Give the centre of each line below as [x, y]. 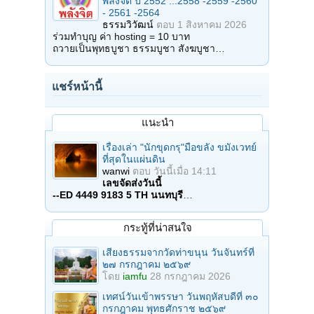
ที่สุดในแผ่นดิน [134, 159]
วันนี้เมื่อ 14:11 [185, 171]
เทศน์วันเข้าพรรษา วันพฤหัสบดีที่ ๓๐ [180, 297]
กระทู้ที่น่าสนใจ [157, 228]
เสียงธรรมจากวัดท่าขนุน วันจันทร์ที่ [178, 253]
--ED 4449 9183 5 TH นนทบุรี [118, 195]
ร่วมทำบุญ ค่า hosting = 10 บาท [121, 37]
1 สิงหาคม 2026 [212, 25]
